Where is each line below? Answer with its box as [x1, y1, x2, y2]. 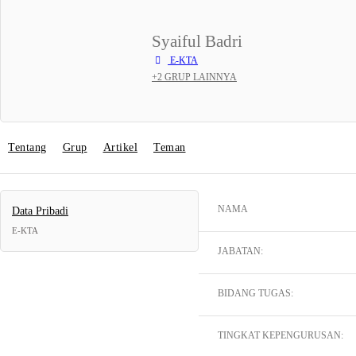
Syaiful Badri [152, 32, 242, 51]
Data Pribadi [12, 205, 68, 217]
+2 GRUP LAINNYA [152, 71, 237, 83]
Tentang [8, 141, 47, 153]
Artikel [103, 141, 137, 153]
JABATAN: [218, 246, 263, 257]
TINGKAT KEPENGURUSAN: [218, 330, 343, 341]
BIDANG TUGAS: [218, 288, 293, 299]
